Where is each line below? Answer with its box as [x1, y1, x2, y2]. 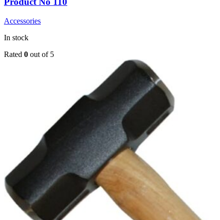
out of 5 [28, 50, 54, 59]
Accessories [4, 17, 41, 26]
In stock [4, 33, 28, 42]
